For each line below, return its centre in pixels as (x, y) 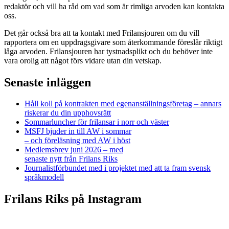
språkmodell (44, 177)
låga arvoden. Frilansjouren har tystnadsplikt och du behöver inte (108, 51)
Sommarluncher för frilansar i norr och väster (97, 122)
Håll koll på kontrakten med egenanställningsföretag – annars (123, 104)
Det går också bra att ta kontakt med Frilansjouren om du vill (102, 33)
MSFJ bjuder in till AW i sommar (78, 131)
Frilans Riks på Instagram (73, 199)
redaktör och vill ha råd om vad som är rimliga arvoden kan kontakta (114, 6)
